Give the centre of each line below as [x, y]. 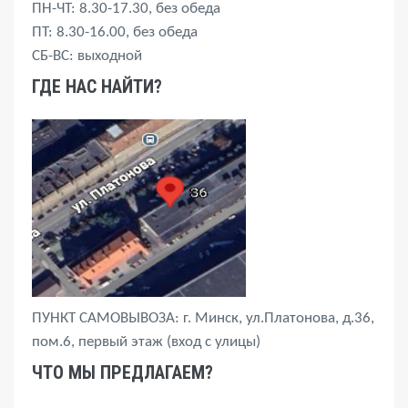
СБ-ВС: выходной [87, 56]
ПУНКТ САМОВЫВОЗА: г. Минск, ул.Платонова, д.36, [203, 319]
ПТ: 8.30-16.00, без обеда [115, 33]
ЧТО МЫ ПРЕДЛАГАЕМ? [122, 373]
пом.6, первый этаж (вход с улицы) [146, 342]
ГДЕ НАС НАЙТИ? [97, 87]
